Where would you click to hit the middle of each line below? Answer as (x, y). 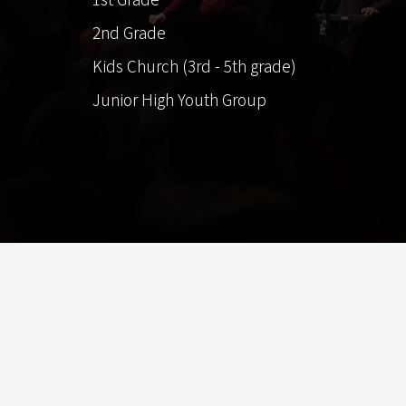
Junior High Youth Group (179, 99)
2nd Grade (129, 32)
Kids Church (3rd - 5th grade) (194, 66)
